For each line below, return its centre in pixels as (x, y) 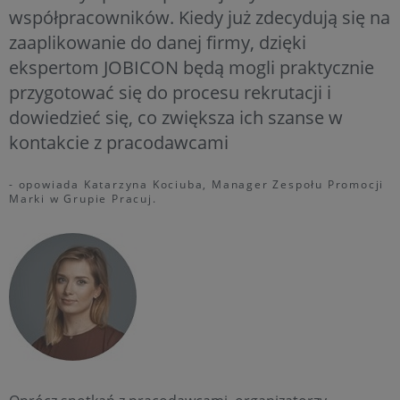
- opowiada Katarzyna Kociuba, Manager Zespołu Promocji (197, 184)
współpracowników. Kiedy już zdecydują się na (200, 17)
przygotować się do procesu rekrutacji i (170, 92)
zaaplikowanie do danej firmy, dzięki (158, 42)
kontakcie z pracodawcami (119, 142)
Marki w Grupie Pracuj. (83, 198)
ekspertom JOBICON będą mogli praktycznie (192, 67)
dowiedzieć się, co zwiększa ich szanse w (176, 117)
